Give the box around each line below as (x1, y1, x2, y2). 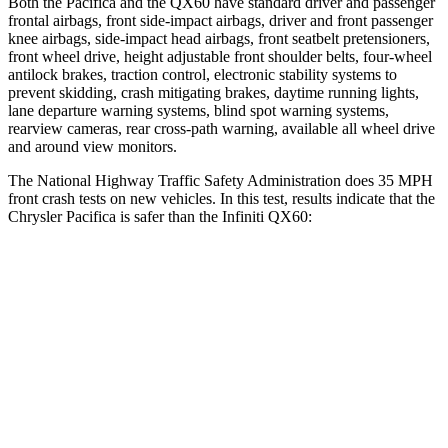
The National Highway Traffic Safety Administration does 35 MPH (8, 171, 433, 189)
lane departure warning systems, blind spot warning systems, (8, 101, 389, 119)
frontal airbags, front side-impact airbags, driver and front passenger (8, 11, 433, 29)
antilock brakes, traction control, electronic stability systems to (8, 65, 397, 83)
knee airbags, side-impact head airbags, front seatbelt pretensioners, (8, 29, 430, 47)
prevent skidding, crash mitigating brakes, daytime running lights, (8, 83, 419, 101)
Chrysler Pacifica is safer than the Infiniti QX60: (8, 207, 312, 225)
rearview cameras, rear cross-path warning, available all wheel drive (8, 119, 435, 137)
